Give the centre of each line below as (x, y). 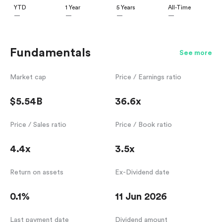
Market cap (28, 78)
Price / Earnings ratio (148, 78)
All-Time (179, 8)
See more (196, 53)
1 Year (73, 8)
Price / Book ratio (143, 125)
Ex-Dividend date (142, 173)
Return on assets (37, 173)
